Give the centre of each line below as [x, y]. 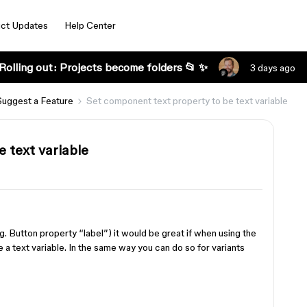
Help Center [90, 25]
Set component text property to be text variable [187, 101]
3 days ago [272, 68]
